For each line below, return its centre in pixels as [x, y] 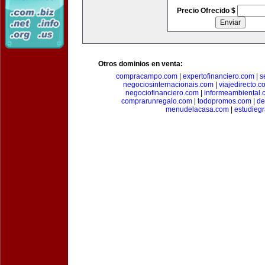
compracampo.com [146, 76]
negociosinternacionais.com [168, 85]
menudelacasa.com [197, 109]
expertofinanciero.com [218, 76]
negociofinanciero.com [162, 93]
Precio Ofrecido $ [207, 11]
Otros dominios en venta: [140, 64]
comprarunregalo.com [156, 101]
